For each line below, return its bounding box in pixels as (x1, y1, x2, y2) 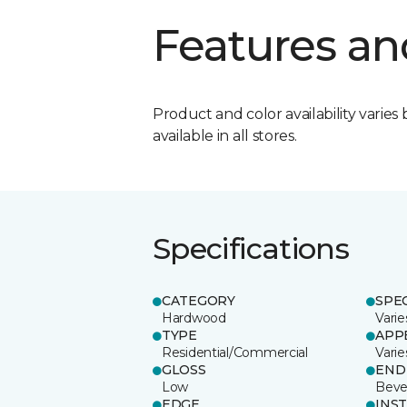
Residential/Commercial (162, 343, 308, 361)
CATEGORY (162, 292, 235, 309)
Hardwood (162, 309, 226, 326)
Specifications (153, 230, 350, 266)
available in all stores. (153, 126, 297, 144)
